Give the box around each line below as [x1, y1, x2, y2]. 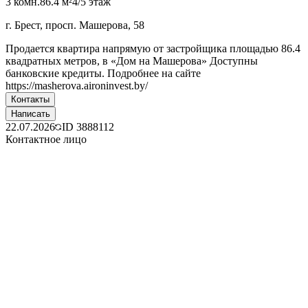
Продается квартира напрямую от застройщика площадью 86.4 [5, 42, 300, 54]
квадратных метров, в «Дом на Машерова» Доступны [5, 54, 258, 67]
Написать [11, 108, 50, 119]
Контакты [11, 93, 49, 104]
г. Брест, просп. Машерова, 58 [5, 19, 144, 31]
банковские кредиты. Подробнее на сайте [5, 67, 201, 79]
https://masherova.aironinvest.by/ [5, 79, 148, 91]
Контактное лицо [5, 133, 87, 145]
